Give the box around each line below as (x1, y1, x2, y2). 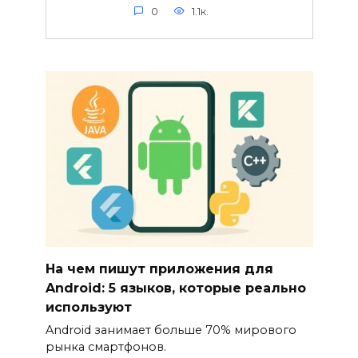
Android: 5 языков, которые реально (45, 280, 306, 296)
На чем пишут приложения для (45, 261, 273, 276)
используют (45, 299, 132, 315)
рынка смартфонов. (45, 340, 166, 355)
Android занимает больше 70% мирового (45, 323, 296, 338)
